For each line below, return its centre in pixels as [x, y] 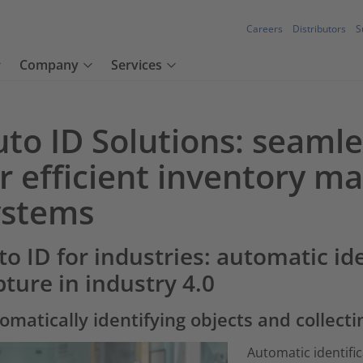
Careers [265, 29]
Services [137, 65]
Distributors [319, 29]
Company [49, 65]
